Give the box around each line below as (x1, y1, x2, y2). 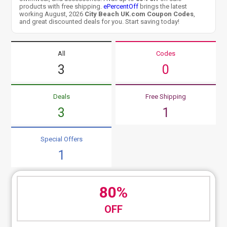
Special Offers (40, 135, 83, 143)
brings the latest (138, 2, 187, 10)
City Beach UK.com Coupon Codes (85, 10, 194, 18)
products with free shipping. (19, 2, 104, 10)
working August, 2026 (19, 10, 85, 18)
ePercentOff (103, 2, 139, 10)
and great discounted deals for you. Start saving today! (19, 17, 180, 25)
